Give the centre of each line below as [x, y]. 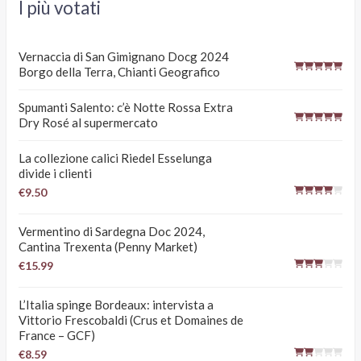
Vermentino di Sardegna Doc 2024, [112, 231]
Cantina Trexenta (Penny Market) [108, 246]
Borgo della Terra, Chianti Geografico [120, 71]
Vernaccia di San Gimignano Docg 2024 [124, 56]
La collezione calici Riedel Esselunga [116, 158]
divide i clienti [56, 173]
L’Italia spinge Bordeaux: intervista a [116, 304]
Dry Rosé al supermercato [89, 122]
